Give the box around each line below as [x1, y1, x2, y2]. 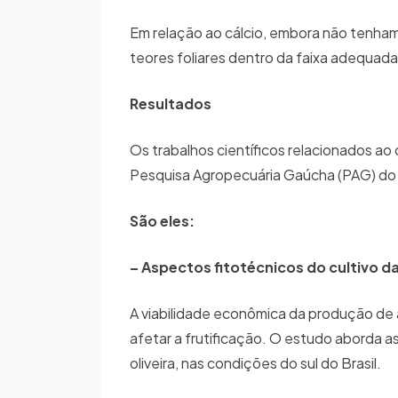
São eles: [130, 211, 195, 230]
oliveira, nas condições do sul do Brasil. [130, 354, 381, 372]
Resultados [130, 94, 211, 113]
